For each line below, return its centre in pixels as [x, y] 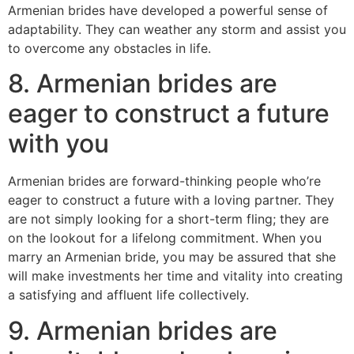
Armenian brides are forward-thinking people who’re [164, 181]
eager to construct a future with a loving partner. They [171, 200]
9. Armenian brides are [143, 330]
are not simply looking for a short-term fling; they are [168, 219]
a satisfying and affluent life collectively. [128, 295]
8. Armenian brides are [143, 84]
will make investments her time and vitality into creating [175, 276]
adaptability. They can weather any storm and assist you [177, 29]
